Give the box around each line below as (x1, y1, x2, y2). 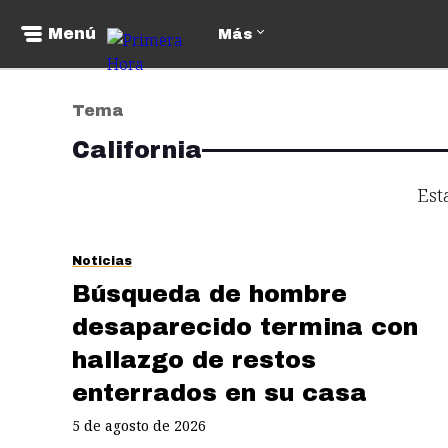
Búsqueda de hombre (72, 280, 347, 307)
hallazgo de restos (72, 346, 316, 373)
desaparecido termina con (72, 313, 418, 340)
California (72, 137, 202, 163)
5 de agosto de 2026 (72, 415, 206, 435)
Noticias (72, 254, 132, 268)
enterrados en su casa (72, 379, 367, 406)
